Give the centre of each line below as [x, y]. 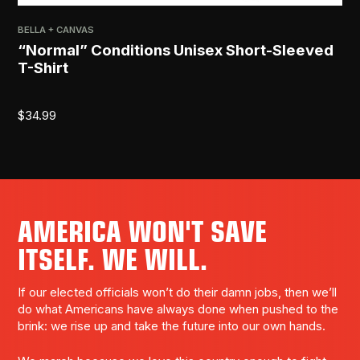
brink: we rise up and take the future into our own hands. [172, 326]
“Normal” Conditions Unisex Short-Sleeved [176, 50]
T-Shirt [43, 67]
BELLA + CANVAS [56, 30]
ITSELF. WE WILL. [113, 258]
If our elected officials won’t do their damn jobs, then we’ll [178, 292]
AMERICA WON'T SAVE [143, 230]
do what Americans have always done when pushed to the [178, 309]
